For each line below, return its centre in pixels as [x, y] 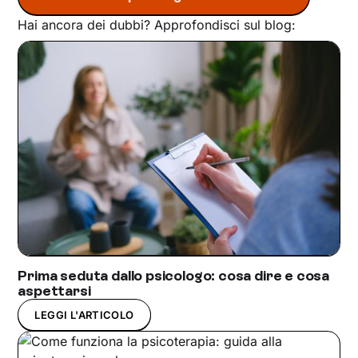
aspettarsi [54, 290]
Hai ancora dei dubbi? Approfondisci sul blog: [157, 24]
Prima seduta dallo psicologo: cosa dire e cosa [174, 275]
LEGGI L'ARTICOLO [84, 314]
